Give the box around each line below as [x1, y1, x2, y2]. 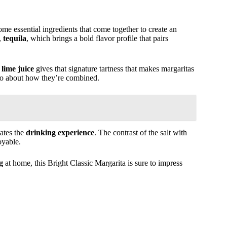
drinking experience [26, 128, 94, 137]
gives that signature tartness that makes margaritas [34, 64, 194, 73]
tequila [3, 34, 26, 43]
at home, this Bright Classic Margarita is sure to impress [3, 159, 182, 168]
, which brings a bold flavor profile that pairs [26, 34, 168, 43]
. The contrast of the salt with [94, 128, 187, 137]
